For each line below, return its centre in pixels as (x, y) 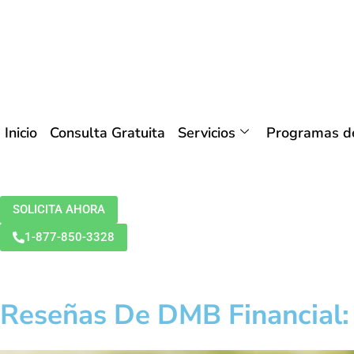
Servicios (207, 133)
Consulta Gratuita (107, 133)
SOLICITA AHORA (59, 209)
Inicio (21, 133)
